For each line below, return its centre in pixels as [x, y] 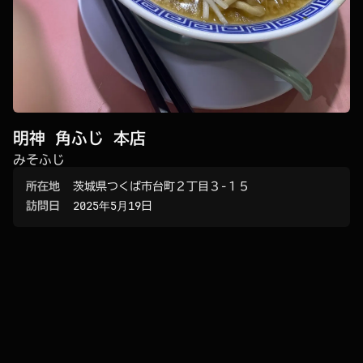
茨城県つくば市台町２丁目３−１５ [161, 186]
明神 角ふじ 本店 [79, 138]
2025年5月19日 [113, 205]
